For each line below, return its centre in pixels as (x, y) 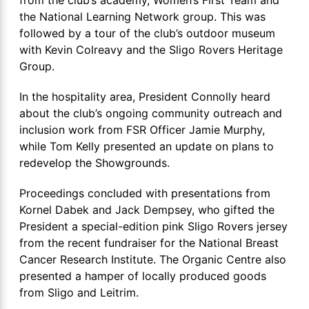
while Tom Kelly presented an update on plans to (147, 146)
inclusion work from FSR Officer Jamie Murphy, (142, 129)
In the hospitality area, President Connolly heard (145, 96)
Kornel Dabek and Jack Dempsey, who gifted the (147, 209)
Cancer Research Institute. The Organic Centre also (153, 259)
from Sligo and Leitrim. (79, 292)
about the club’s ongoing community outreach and (151, 113)
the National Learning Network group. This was (142, 16)
